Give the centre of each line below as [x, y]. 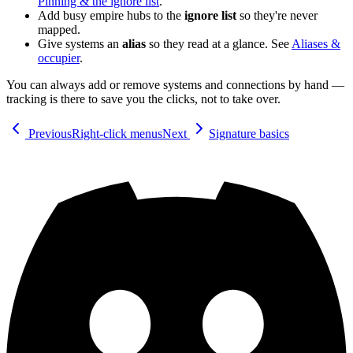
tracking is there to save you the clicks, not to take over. [143, 99]
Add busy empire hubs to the [111, 16]
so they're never [277, 16]
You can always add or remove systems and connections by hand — [175, 85]
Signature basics [249, 134]
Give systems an [80, 44]
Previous [48, 134]
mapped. [59, 30]
